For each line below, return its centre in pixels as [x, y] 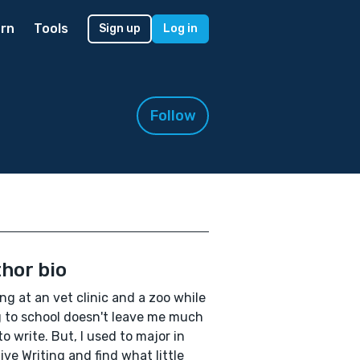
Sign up [120, 29]
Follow [173, 116]
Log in [180, 29]
